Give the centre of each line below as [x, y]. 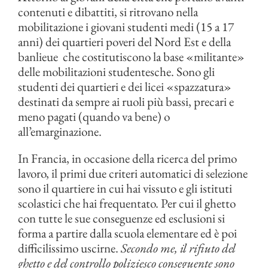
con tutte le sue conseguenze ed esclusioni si [121, 218]
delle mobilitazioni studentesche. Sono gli [116, 72]
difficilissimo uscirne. [69, 248]
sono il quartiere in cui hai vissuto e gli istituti [125, 188]
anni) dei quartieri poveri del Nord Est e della [124, 42]
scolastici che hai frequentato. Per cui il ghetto [127, 203]
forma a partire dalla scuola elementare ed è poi [127, 233]
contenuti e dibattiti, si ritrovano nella [108, 12]
